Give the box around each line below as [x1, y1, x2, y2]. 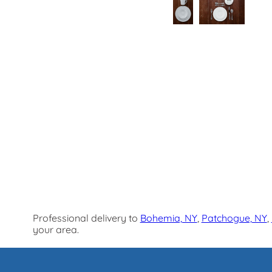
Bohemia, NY [140, 211, 197, 224]
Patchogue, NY [201, 211, 267, 224]
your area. [32, 223, 79, 236]
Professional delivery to [32, 211, 140, 224]
